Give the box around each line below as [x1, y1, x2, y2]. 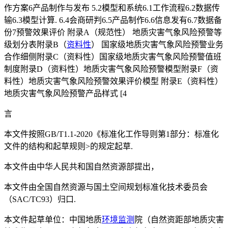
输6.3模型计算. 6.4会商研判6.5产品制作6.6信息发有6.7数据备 [4, 16, 222, 25]
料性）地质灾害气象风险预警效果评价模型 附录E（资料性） [4, 77, 223, 86]
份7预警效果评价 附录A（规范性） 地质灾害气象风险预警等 [4, 28, 222, 37]
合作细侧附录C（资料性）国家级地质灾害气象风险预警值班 [4, 52, 221, 62]
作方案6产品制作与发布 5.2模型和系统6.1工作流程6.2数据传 [4, 4, 220, 13]
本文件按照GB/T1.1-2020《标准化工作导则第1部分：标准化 [4, 130, 219, 139]
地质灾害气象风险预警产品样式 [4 [4, 89, 127, 98]
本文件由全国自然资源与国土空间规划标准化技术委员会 [4, 183, 208, 192]
